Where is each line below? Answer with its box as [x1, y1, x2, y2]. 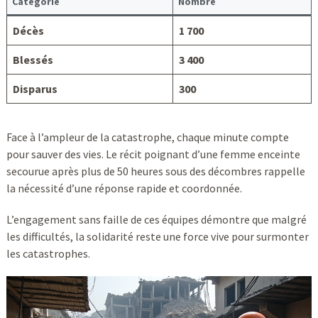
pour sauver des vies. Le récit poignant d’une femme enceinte [6, 146, 300, 161]
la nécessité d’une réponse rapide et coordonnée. [6, 180, 242, 195]
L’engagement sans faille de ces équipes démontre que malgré [6, 212, 307, 226]
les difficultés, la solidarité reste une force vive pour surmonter [6, 229, 309, 243]
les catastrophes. [6, 246, 90, 261]
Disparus [12, 81, 57, 96]
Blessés [12, 52, 53, 67]
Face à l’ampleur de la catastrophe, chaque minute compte [6, 129, 289, 144]
